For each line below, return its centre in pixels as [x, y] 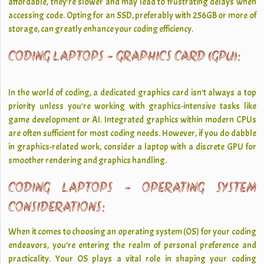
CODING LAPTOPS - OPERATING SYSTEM [132, 189]
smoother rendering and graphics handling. [88, 161]
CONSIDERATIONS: [57, 208]
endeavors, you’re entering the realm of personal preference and [132, 245]
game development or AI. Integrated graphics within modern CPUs [132, 120]
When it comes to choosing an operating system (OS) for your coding [132, 232]
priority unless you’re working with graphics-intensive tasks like [132, 106]
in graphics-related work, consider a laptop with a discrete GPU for [132, 147]
